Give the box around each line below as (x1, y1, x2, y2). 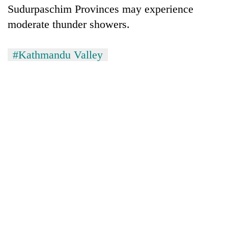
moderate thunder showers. (8, 17, 130, 31)
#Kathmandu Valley (13, 48, 103, 61)
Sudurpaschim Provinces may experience (8, 2, 193, 15)
